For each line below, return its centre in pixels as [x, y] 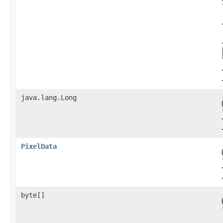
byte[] [33, 195]
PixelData [39, 146]
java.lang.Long [49, 97]
